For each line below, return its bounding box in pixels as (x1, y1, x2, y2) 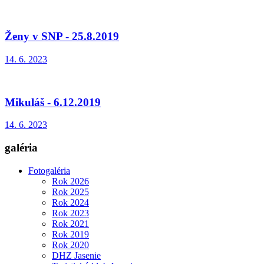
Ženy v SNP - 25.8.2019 (5, 30, 119, 43)
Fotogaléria (28, 165, 70, 176)
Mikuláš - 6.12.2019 (5, 95, 101, 108)
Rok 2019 (52, 229, 89, 239)
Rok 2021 (52, 218, 89, 229)
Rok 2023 (52, 207, 89, 218)
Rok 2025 (52, 186, 89, 197)
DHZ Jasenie (52, 250, 101, 260)
